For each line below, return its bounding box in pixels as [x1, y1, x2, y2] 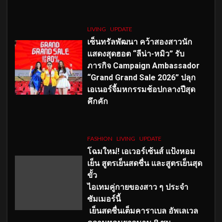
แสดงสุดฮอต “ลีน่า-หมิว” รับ [87, 49, 184, 58]
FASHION [87, 134, 112, 142]
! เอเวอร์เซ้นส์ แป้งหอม [117, 146, 195, 156]
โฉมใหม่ [87, 146, 117, 156]
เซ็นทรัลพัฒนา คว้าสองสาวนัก [87, 37, 192, 47]
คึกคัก [87, 96, 108, 106]
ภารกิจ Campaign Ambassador [87, 60, 200, 70]
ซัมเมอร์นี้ [87, 194, 123, 204]
